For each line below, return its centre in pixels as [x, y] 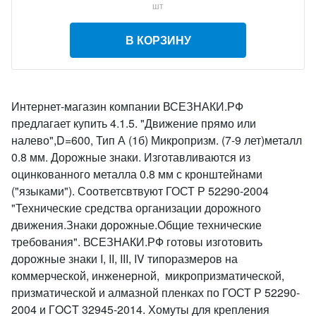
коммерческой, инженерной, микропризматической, [148, 275]
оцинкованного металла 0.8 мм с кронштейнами [137, 174]
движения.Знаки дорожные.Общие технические [136, 225]
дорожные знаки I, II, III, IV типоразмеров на [124, 259]
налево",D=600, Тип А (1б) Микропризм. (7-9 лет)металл [157, 140]
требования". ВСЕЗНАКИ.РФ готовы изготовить [137, 242]
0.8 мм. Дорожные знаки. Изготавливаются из [131, 157]
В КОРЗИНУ [158, 40]
